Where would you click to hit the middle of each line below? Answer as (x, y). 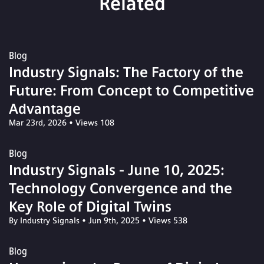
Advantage (45, 108)
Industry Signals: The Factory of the (126, 72)
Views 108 (94, 123)
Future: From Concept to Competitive (131, 90)
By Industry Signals (45, 220)
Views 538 (167, 220)
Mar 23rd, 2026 (39, 123)
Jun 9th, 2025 (115, 220)
